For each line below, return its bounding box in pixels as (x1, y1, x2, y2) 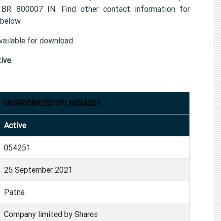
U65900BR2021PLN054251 (4, 98, 101, 108)
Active (4, 120, 26, 130)
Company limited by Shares (4, 209, 98, 219)
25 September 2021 (4, 164, 73, 175)
